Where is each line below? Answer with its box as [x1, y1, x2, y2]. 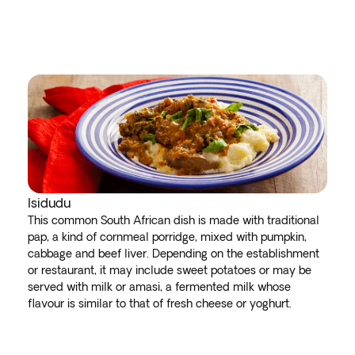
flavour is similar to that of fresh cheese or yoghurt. [27, 297, 298, 310]
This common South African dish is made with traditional [27, 214, 319, 227]
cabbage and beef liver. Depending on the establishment [27, 247, 319, 260]
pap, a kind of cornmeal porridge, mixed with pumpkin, [27, 231, 307, 243]
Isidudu [27, 196, 71, 210]
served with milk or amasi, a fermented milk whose [27, 281, 291, 293]
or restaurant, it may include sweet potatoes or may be [27, 264, 311, 277]
